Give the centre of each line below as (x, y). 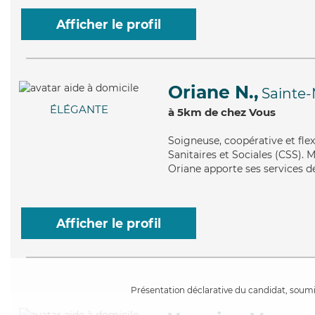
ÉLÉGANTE (79, 110)
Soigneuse (194, 141)
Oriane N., (213, 92)
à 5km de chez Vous (222, 112)
